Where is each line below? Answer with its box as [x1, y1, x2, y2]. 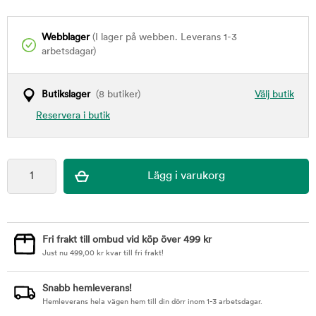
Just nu [42, 250, 70, 257]
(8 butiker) [90, 90, 140, 100]
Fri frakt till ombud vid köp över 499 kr [42, 235, 212, 245]
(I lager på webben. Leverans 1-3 [90, 32, 237, 43]
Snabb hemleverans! [42, 284, 132, 294]
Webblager [42, 32, 90, 43]
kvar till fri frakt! [104, 250, 164, 257]
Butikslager [42, 90, 90, 100]
